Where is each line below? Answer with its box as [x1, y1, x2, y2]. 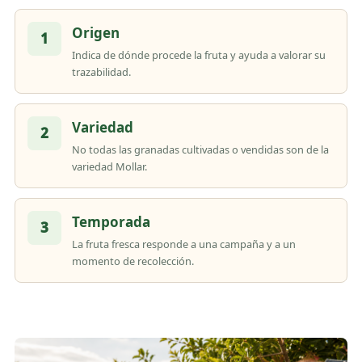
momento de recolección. [72, 254, 194, 268]
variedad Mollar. [72, 159, 147, 174]
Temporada [72, 213, 150, 231]
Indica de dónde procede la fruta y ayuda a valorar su [72, 48, 326, 62]
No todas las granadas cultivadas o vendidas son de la [72, 142, 329, 157]
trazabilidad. [72, 65, 131, 79]
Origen [72, 23, 120, 42]
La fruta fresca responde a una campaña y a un [72, 237, 296, 251]
